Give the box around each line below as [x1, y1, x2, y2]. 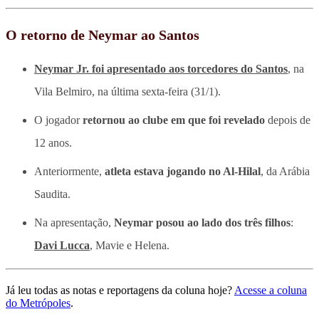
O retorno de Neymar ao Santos [6, 26, 199, 43]
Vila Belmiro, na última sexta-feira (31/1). [34, 85, 221, 98]
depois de [265, 113, 310, 126]
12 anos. [34, 136, 72, 149]
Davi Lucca [34, 239, 90, 251]
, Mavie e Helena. [90, 239, 169, 251]
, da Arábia [261, 164, 310, 177]
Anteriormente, [34, 164, 105, 177]
